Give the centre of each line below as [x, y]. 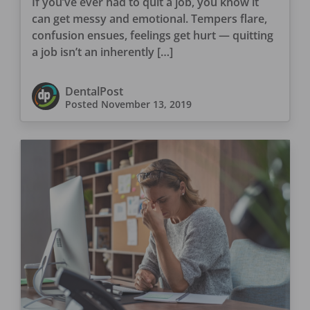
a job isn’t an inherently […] [102, 52]
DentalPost [94, 92]
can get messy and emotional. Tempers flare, [149, 19]
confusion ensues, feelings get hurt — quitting [152, 36]
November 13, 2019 [146, 104]
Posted [83, 104]
